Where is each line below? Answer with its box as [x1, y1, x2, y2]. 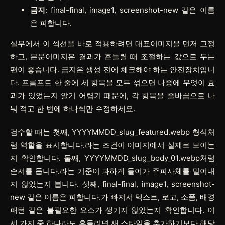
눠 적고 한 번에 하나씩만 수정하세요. [10, 103, 135, 114]
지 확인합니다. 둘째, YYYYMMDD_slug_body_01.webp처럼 [10, 153, 215, 163]
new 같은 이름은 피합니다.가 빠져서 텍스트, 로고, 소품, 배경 [10, 192, 215, 202]
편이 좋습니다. [10, 64, 62, 74]
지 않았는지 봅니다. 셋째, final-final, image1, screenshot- [10, 179, 215, 189]
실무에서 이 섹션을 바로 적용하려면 [10, 38, 135, 48]
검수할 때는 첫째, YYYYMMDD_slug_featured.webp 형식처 [10, 127, 215, 137]
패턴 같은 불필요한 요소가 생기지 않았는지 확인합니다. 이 [10, 205, 215, 215]
